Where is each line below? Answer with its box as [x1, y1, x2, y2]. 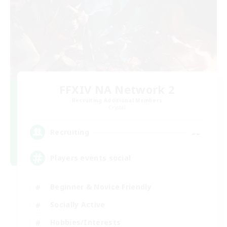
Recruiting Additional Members [71, 96, 163, 104]
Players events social [50, 153, 131, 163]
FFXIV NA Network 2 [59, 81, 175, 97]
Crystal [108, 103, 126, 111]
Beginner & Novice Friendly [50, 182, 152, 192]
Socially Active [50, 200, 105, 210]
